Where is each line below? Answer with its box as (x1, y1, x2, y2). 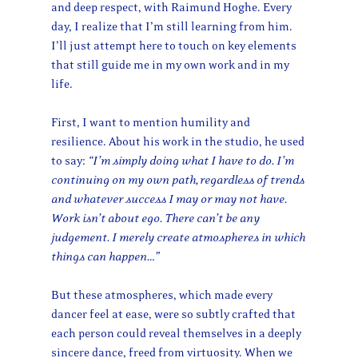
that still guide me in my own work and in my (51, 58, 289, 73)
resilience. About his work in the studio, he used (51, 135, 304, 149)
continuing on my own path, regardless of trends (51, 173, 304, 188)
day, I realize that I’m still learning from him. (51, 20, 292, 34)
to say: (51, 154, 86, 169)
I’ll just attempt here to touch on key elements (51, 39, 296, 54)
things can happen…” (51, 250, 159, 265)
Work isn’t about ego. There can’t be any (51, 212, 260, 226)
